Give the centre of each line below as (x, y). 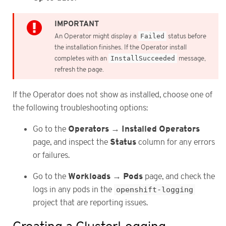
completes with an (81, 58)
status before (186, 36)
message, (191, 58)
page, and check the (179, 177)
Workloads (89, 177)
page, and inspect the (71, 142)
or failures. (51, 155)
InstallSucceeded (143, 58)
